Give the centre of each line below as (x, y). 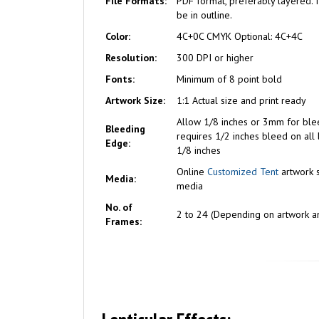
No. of (119, 207)
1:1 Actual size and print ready (241, 100)
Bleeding (125, 129)
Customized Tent (243, 172)
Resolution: (131, 58)
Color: (118, 36)
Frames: (124, 221)
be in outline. (204, 15)
